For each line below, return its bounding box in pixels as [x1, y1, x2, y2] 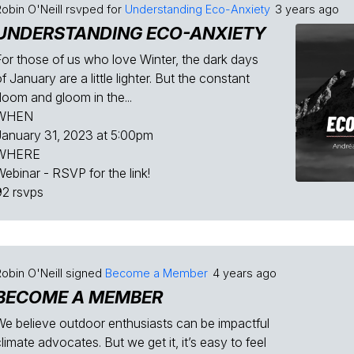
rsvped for [62, 2, 125, 16]
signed [62, 266, 105, 280]
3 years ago [275, 2, 339, 16]
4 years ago [213, 266, 277, 280]
